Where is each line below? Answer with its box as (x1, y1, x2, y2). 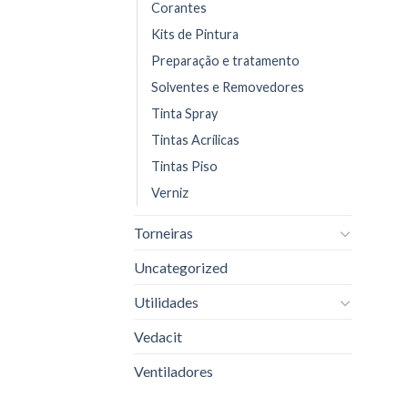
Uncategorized (134, 259, 228, 277)
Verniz (151, 185, 189, 201)
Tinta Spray (151, 106, 218, 122)
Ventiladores (134, 362, 213, 381)
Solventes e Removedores (151, 79, 304, 96)
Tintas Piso (151, 158, 218, 175)
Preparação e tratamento (151, 53, 300, 69)
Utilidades (134, 293, 199, 311)
